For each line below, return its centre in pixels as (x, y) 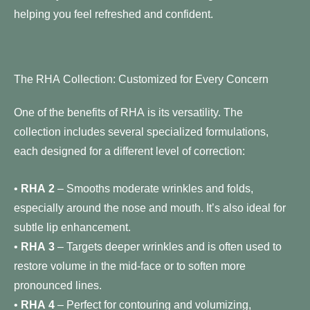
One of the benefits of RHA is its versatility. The (128, 112)
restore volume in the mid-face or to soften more (130, 266)
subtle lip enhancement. (72, 227)
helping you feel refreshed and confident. (113, 13)
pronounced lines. (58, 285)
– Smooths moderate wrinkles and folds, (154, 189)
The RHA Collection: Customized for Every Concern (141, 79)
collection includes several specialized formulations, (141, 131)
